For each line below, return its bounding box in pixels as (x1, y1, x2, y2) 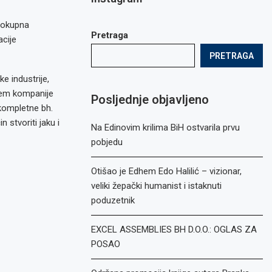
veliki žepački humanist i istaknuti (91, 180, 222, 191)
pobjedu (91, 137, 123, 148)
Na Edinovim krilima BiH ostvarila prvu (91, 122, 240, 133)
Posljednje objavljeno (91, 92, 209, 107)
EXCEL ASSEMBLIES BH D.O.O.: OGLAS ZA (91, 224, 257, 235)
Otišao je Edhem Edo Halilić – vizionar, (91, 166, 242, 177)
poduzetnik (91, 195, 135, 206)
